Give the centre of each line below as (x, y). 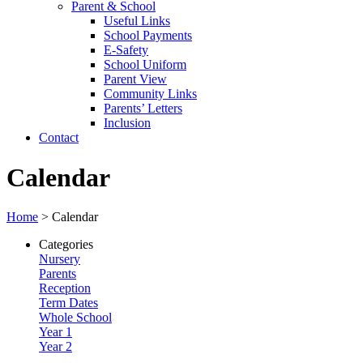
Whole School (75, 318)
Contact (59, 138)
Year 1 (56, 332)
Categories (66, 245)
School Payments (148, 36)
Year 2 (56, 347)
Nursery (60, 259)
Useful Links (137, 21)
